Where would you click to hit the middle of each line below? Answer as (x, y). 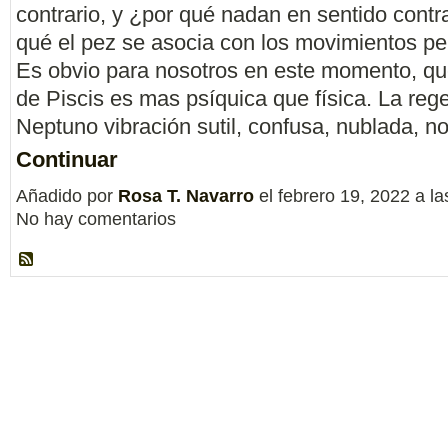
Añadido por (67, 195)
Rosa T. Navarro (186, 195)
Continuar (67, 159)
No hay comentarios (96, 218)
